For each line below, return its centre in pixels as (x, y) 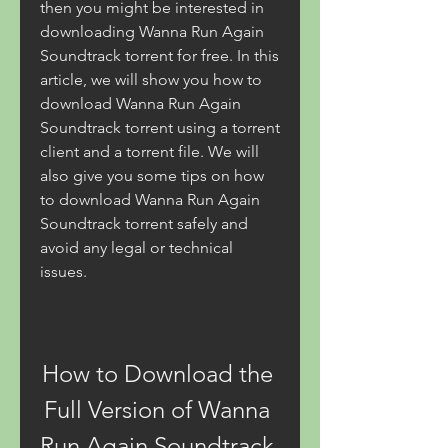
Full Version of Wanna (157, 409)
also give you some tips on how (152, 175)
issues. (63, 271)
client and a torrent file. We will (149, 151)
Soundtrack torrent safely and (144, 223)
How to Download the (157, 373)
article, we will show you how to (151, 79)
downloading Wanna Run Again (152, 31)
